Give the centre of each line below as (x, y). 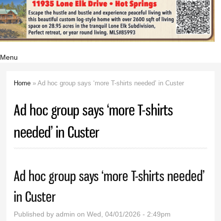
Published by (35, 214)
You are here (44, 96)
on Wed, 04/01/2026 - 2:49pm (123, 214)
